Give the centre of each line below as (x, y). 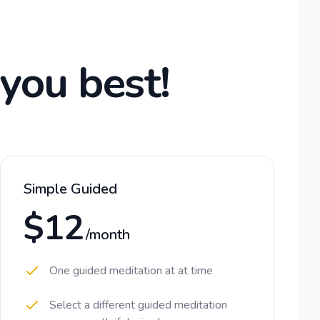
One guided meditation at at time (131, 271)
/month (108, 235)
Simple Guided (70, 189)
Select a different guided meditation (138, 305)
